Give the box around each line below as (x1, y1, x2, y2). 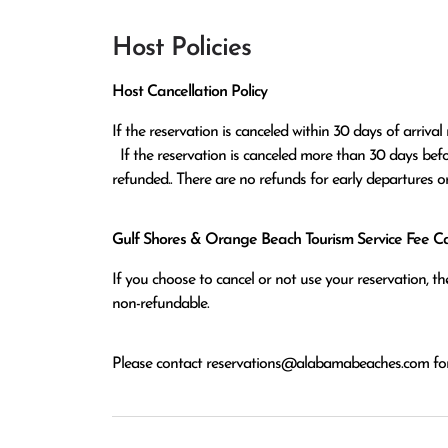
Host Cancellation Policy (112, 84, 267, 100)
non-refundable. (112, 296, 209, 312)
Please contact (112, 356, 206, 372)
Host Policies (112, 35, 251, 62)
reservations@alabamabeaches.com (206, 356, 429, 372)
